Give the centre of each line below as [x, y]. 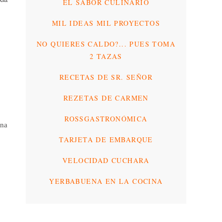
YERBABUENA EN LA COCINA [106, 181]
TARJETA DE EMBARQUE [106, 139]
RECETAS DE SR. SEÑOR [106, 77]
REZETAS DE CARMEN [106, 98]
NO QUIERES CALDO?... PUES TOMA [106, 44]
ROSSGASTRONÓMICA [106, 118]
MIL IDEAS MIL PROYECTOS [106, 23]
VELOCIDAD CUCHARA [106, 160]
